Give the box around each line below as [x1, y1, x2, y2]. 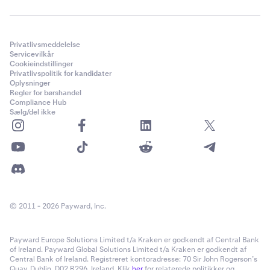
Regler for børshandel [10, 88, 81, 98]
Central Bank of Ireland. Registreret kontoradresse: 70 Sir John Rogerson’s [10, 254, 257, 264]
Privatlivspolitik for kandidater [10, 69, 111, 78]
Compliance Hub [10, 98, 66, 107]
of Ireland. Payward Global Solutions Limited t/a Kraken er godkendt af [10, 245, 246, 254]
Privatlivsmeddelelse [10, 40, 80, 49]
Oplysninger [10, 78, 50, 88]
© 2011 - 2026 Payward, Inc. [10, 201, 106, 211]
